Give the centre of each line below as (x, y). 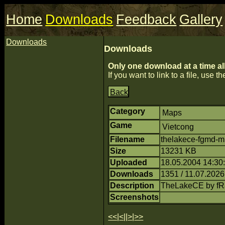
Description (132, 185)
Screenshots (135, 197)
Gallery (201, 20)
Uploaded (129, 162)
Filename (128, 139)
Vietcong (178, 127)
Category (128, 111)
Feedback (146, 20)
